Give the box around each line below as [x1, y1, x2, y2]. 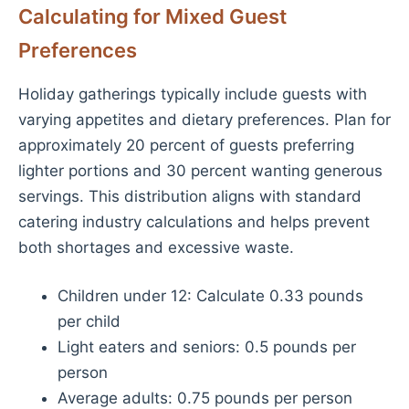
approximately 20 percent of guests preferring [18, 135, 354, 154]
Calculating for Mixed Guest [18, 4, 287, 28]
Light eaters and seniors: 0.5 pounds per [57, 338, 356, 356]
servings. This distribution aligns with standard [18, 186, 362, 205]
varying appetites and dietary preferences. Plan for [18, 110, 391, 129]
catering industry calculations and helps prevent [18, 212, 370, 231]
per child [57, 312, 121, 330]
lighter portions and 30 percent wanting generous [18, 161, 383, 180]
